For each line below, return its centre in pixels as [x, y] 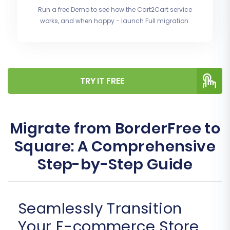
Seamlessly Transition [100, 209]
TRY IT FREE [102, 81]
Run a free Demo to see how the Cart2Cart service [115, 10]
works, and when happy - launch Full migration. [115, 21]
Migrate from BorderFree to [115, 129]
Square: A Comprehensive [115, 147]
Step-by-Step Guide [115, 165]
